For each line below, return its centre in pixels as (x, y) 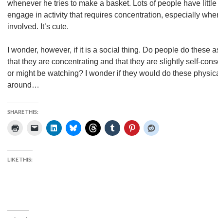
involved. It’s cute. (38, 27)
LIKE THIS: (20, 159)
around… (23, 85)
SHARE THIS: (23, 112)
